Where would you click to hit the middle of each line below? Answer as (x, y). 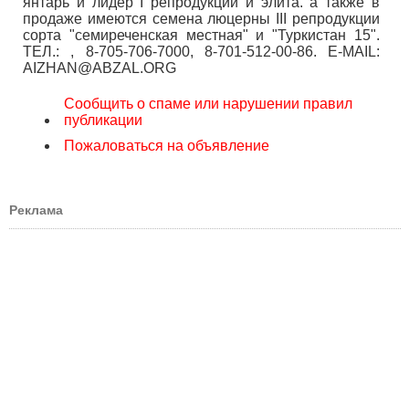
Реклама (36, 210)
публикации (103, 120)
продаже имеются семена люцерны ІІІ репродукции (201, 19)
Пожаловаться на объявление (167, 146)
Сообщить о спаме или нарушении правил (208, 104)
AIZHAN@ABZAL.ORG (100, 68)
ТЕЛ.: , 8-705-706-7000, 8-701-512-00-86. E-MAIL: (201, 52)
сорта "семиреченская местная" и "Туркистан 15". (201, 35)
